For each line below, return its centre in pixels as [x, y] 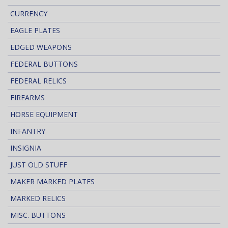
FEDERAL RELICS [38, 80]
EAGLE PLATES [35, 30]
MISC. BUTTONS [38, 215]
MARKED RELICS [38, 198]
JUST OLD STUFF [39, 164]
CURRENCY [29, 13]
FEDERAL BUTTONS [44, 64]
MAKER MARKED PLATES [52, 181]
